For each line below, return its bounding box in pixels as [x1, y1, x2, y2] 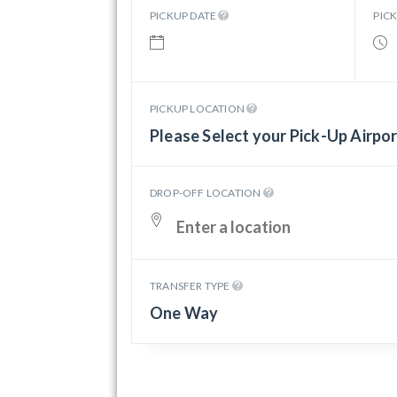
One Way [150, 303, 219, 323]
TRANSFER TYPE [150, 279, 232, 292]
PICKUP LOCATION [150, 102, 247, 115]
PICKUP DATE [150, 9, 219, 22]
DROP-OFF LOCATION [150, 186, 263, 199]
